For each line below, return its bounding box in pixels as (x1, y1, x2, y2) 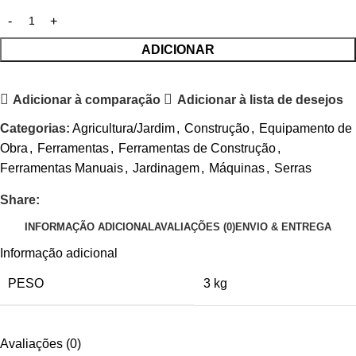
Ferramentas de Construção (118, 141, 276, 156)
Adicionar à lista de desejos (176, 92, 343, 106)
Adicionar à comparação (13, 92, 161, 106)
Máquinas (209, 161, 265, 176)
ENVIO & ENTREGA (235, 220, 331, 233)
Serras (274, 161, 311, 176)
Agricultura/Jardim (72, 122, 175, 136)
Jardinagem (133, 161, 199, 176)
